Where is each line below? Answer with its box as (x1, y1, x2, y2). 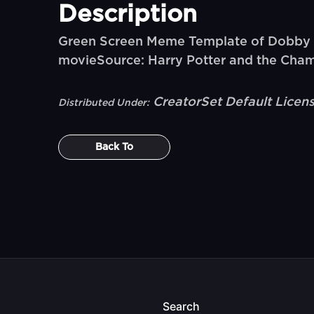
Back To (95, 142, 134, 152)
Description (58, 3, 198, 27)
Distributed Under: (58, 98, 150, 108)
